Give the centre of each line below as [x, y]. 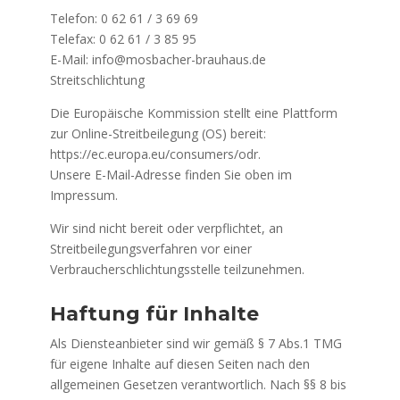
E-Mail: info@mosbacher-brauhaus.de [158, 59]
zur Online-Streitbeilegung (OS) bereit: [158, 133]
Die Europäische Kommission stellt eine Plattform [193, 113]
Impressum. [83, 195]
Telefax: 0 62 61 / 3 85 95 [123, 39]
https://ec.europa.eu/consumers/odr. [155, 154]
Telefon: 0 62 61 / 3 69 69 [124, 18]
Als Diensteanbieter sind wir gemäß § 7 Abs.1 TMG [196, 343]
